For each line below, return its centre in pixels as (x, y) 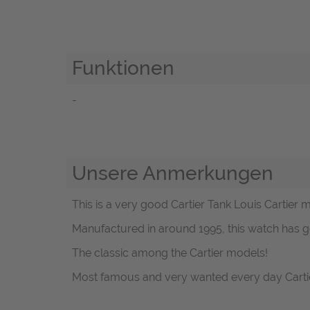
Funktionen (123, 68)
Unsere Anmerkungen (173, 173)
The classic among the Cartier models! (170, 253)
